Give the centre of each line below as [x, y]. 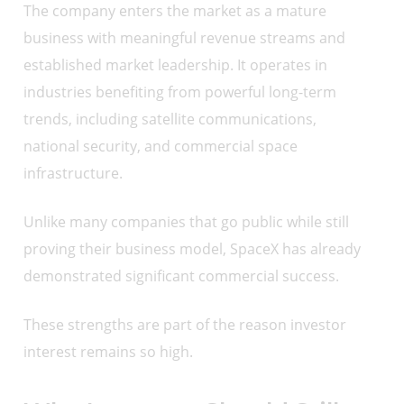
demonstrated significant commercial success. [182, 276]
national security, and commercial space [161, 147]
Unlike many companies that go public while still [187, 222]
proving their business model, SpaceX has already [193, 249]
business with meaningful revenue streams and [185, 38]
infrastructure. [73, 174]
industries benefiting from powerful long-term [180, 92]
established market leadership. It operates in [176, 65]
